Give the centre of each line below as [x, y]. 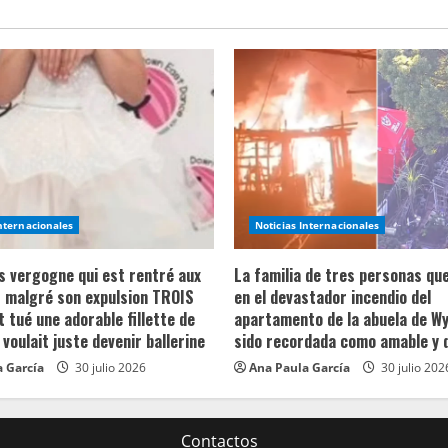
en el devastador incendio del [332, 297]
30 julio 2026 [109, 368]
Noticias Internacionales [317, 225]
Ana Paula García [299, 368]
